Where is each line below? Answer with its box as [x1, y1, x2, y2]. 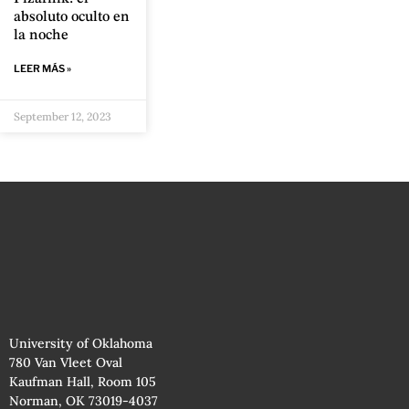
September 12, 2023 [14, 109, 111, 123]
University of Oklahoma [9, 334, 152, 351]
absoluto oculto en [14, 9, 130, 25]
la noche [14, 27, 68, 43]
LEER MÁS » [14, 61, 71, 75]
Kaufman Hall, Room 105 [9, 372, 156, 390]
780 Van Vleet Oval [9, 353, 122, 371]
